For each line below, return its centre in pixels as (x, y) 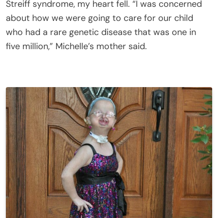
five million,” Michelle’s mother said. (76, 46)
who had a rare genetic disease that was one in (101, 32)
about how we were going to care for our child (100, 18)
